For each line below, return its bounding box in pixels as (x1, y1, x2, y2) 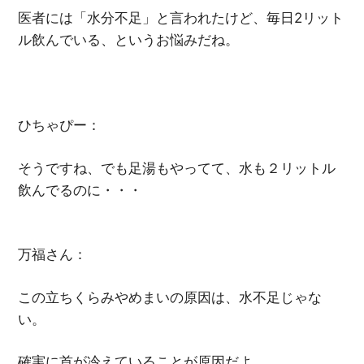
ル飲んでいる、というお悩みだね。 (18, 32, 240, 49)
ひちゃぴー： (18, 117, 102, 134)
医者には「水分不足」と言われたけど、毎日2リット (18, 10, 344, 27)
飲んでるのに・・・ (18, 181, 143, 198)
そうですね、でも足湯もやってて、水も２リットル (18, 159, 336, 176)
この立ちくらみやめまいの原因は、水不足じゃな (18, 288, 323, 305)
